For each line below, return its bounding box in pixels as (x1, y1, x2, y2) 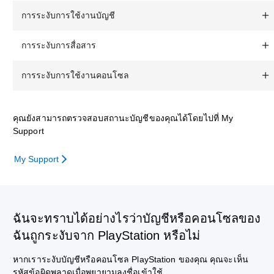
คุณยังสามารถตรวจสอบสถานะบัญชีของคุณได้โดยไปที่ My (13, 113, 234, 123)
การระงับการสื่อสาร (21, 40, 96, 50)
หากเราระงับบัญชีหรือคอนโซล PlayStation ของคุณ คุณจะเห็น (13, 254, 248, 264)
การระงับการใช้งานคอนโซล (21, 70, 129, 80)
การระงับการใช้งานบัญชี (21, 10, 115, 20)
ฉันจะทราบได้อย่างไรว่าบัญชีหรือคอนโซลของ (13, 212, 261, 225)
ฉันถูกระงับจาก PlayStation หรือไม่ (13, 229, 204, 242)
